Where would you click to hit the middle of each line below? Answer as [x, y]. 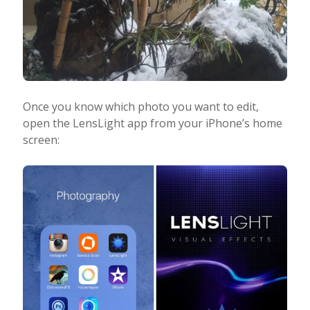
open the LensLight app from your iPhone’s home [152, 124]
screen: [41, 140]
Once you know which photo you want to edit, [140, 107]
